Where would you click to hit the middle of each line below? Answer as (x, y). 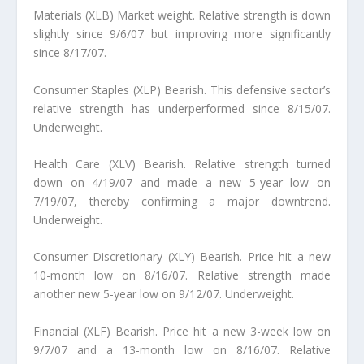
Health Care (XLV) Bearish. (114, 164)
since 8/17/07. (69, 53)
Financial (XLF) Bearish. (98, 331)
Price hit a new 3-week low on (247, 331)
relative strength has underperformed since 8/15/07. (182, 108)
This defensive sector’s (271, 89)
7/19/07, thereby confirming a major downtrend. (182, 201)
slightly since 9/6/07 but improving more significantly (182, 34)
